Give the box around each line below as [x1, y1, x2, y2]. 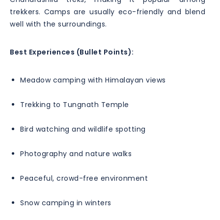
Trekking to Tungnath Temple [20, 99, 129, 110]
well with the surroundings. [10, 19, 107, 29]
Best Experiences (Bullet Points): [10, 47, 134, 57]
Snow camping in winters [20, 197, 111, 208]
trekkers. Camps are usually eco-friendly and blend [10, 6, 205, 17]
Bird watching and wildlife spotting [20, 124, 146, 134]
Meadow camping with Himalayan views [20, 75, 166, 85]
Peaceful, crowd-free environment [20, 173, 148, 183]
